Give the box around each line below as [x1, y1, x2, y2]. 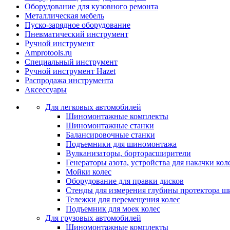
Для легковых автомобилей [45, 103, 141, 111]
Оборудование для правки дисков [66, 177, 184, 185]
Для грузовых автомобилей [45, 214, 141, 222]
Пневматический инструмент [25, 30, 128, 39]
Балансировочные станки [66, 130, 155, 139]
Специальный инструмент [25, 57, 118, 66]
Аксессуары [25, 85, 67, 94]
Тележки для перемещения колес [66, 195, 180, 204]
